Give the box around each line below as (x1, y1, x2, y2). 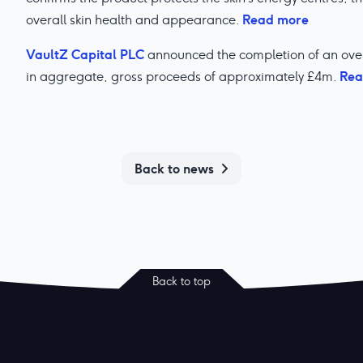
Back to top (152, 273, 211, 288)
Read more (242, 11, 309, 28)
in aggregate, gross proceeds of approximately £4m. (26, 68, 340, 85)
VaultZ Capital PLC (26, 45, 144, 63)
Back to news (135, 159, 214, 177)
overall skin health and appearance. (26, 11, 242, 28)
